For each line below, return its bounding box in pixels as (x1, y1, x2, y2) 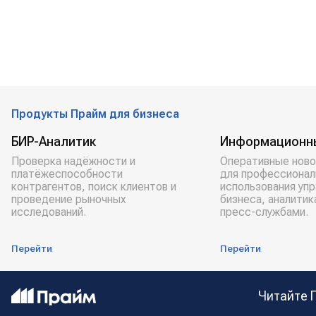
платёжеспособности (11, 167, 123, 181)
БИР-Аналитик (11, 134, 96, 149)
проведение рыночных (11, 193, 126, 206)
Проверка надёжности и (11, 154, 135, 168)
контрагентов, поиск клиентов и (11, 180, 176, 193)
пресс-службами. (220, 205, 308, 219)
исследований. (11, 205, 86, 219)
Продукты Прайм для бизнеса (11, 107, 179, 121)
